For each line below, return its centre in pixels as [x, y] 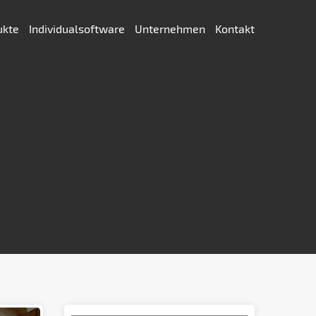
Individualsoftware [78, 29]
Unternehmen [171, 29]
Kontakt [235, 29]
